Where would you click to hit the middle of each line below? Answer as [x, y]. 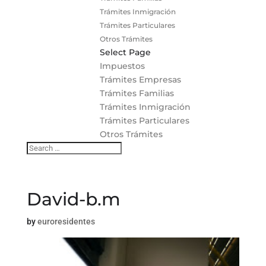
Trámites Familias [137, 93]
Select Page [125, 52]
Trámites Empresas [140, 79]
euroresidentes [66, 221]
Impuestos [122, 66]
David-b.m [73, 199]
